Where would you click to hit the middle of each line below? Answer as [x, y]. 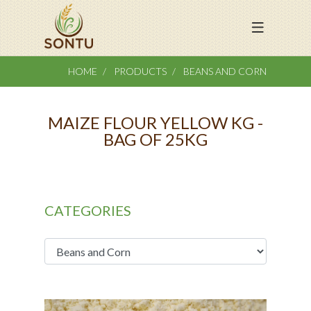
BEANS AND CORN [225, 71]
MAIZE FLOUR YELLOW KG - [155, 123]
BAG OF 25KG [155, 139]
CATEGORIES [88, 210]
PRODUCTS [139, 71]
